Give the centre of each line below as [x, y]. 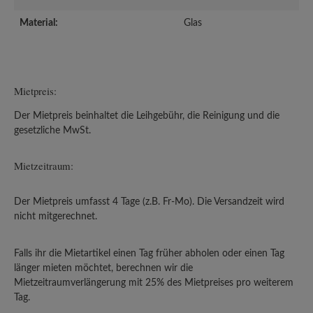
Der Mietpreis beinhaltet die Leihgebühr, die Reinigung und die [147, 116]
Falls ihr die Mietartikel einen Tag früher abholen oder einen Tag [149, 253]
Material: [39, 23]
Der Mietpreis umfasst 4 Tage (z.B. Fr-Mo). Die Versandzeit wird [149, 202]
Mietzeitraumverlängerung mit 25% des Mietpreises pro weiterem [154, 283]
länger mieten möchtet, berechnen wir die [103, 268]
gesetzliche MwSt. [52, 130]
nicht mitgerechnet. [56, 216]
